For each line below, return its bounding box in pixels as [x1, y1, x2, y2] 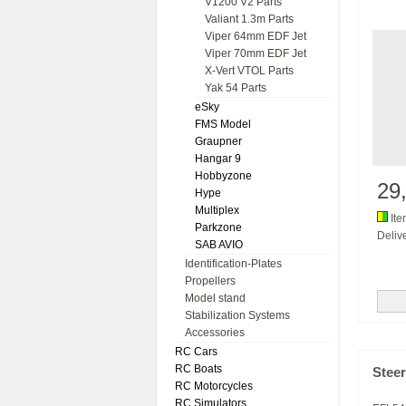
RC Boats [175, 362, 222, 375]
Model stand [185, 292, 246, 304]
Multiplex [195, 204, 239, 217]
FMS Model [195, 118, 251, 130]
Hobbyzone [195, 169, 252, 182]
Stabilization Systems [185, 309, 290, 322]
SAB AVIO [195, 238, 243, 251]
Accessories [185, 326, 245, 339]
